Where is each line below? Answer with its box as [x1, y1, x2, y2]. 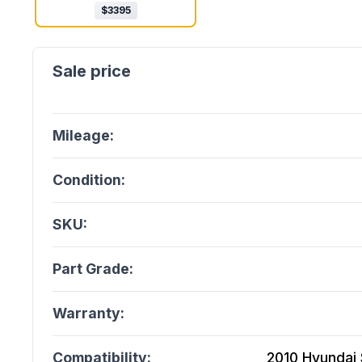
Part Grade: [53, 260, 133, 277]
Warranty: [53, 305, 124, 322]
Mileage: [53, 127, 114, 144]
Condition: [53, 171, 125, 188]
